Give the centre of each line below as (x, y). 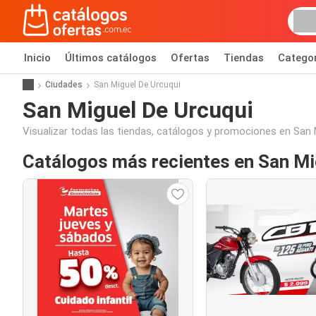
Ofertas (190, 58)
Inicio (37, 58)
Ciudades (64, 84)
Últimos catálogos (111, 58)
